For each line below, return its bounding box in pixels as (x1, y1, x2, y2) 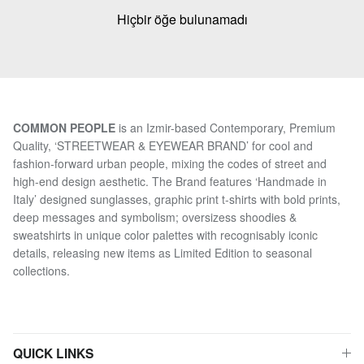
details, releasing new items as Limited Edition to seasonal (13, 244, 312, 261)
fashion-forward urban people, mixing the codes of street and (13, 154, 327, 171)
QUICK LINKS (13, 343, 93, 362)
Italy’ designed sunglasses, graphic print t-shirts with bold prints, (13, 190, 340, 207)
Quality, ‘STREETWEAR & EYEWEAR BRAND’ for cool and (13, 136, 313, 154)
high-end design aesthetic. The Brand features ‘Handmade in (13, 172, 327, 189)
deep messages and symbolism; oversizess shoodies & (13, 208, 297, 225)
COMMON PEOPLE (13, 119, 115, 136)
